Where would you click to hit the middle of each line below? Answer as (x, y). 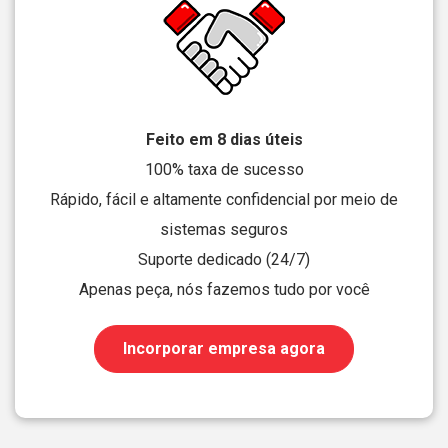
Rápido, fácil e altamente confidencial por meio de (224, 200)
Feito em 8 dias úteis (224, 140)
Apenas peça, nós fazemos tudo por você (224, 290)
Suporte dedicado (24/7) (224, 260)
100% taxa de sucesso (224, 170)
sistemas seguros (224, 230)
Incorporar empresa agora (224, 349)
